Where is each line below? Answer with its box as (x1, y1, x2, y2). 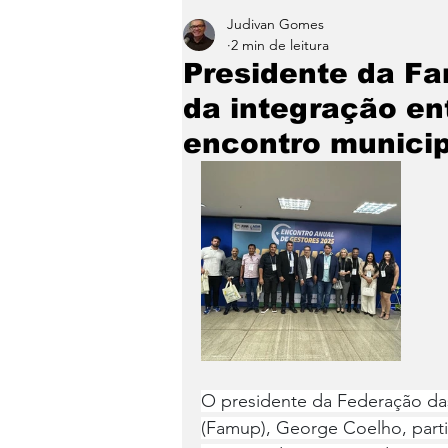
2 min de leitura (231, 36, 329, 54)
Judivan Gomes (227, 15, 324, 33)
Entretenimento (222, 24, 351, 41)
